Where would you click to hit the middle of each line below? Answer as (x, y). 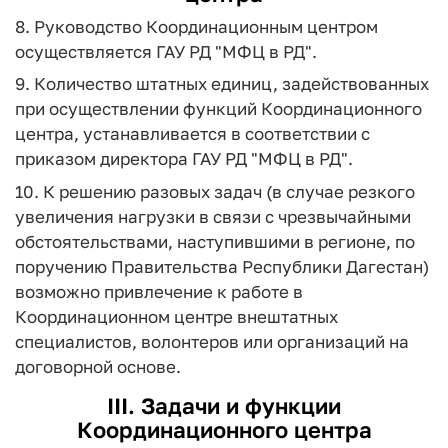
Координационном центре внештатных (176, 316)
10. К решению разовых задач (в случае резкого (215, 191)
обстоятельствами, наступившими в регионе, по (215, 241)
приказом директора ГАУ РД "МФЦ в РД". (184, 158)
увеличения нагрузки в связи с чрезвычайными (213, 216)
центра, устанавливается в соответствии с (192, 133)
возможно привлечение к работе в (159, 291)
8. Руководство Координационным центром (196, 26)
